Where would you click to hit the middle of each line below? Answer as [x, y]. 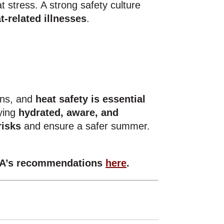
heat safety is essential [90, 99]
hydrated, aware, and [68, 112]
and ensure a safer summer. [85, 126]
